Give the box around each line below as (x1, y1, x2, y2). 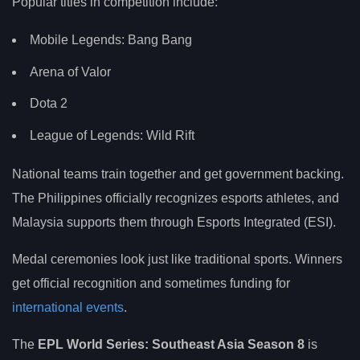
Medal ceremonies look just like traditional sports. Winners (12, 252, 342, 266)
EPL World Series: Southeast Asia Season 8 (38, 337, 305, 351)
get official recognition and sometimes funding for (12, 276, 290, 290)
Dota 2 (30, 96, 67, 111)
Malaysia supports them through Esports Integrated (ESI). (12, 215, 336, 229)
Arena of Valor (30, 64, 111, 79)
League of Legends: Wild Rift (30, 128, 194, 142)
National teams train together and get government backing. (12, 166, 344, 181)
